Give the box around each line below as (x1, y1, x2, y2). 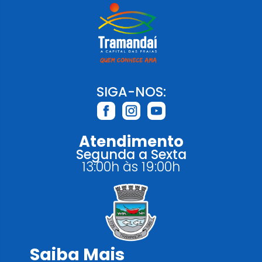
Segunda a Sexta (75, 145, 187, 164)
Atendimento (78, 131, 184, 153)
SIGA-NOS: (96, 82, 166, 102)
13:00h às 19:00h (82, 157, 180, 177)
